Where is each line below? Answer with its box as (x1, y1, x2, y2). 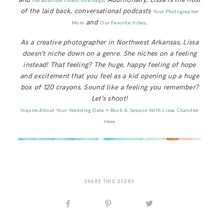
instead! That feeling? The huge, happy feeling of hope (23, 61, 196, 69)
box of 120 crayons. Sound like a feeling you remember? (20, 83, 199, 92)
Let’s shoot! (91, 94, 128, 103)
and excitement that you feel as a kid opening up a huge (20, 72, 199, 81)
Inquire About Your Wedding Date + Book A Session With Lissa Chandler (20, 107, 199, 114)
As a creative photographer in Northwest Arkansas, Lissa (21, 38, 198, 47)
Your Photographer (153, 8, 199, 15)
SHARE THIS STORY (84, 178, 135, 184)
